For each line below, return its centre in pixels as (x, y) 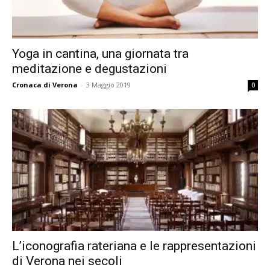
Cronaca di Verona (45, 85)
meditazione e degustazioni (89, 69)
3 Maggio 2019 (108, 85)
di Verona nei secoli (67, 261)
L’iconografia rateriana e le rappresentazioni (134, 246)
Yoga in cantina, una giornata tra (100, 54)
